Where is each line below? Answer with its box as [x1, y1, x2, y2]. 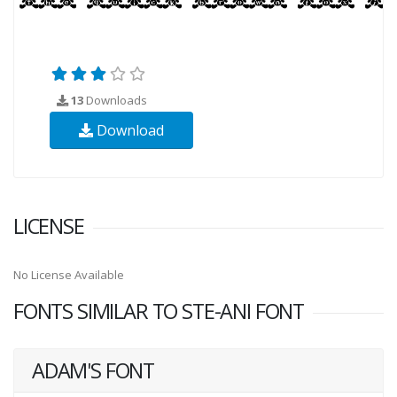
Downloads [83, 91, 147, 108]
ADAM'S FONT [32, 355, 155, 385]
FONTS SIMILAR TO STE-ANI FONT [13, 296, 305, 325]
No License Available [13, 266, 124, 283]
